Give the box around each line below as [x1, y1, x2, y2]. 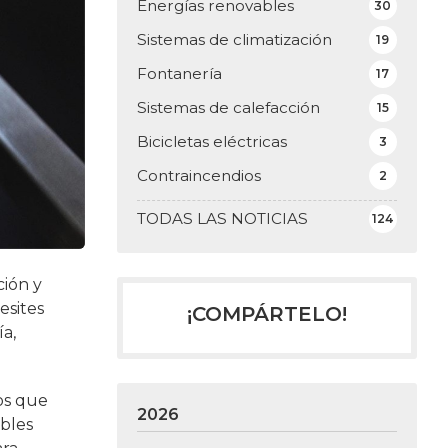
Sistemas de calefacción [136, 97, 320, 117]
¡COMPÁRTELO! [186, 301, 347, 326]
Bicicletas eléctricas [136, 131, 287, 151]
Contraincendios [136, 165, 261, 185]
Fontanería [136, 63, 222, 83]
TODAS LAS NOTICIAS [136, 208, 308, 228]
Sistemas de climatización [136, 29, 332, 49]
